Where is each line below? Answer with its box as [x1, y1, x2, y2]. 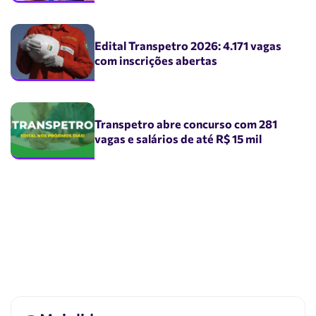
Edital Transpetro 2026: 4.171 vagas [95, 37, 282, 52]
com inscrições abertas [95, 52, 218, 67]
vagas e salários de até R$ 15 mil [95, 130, 262, 145]
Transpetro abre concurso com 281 [95, 116, 278, 130]
